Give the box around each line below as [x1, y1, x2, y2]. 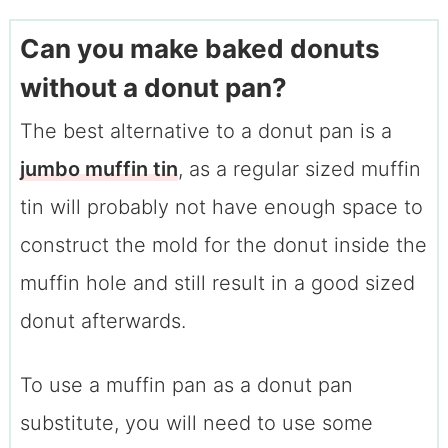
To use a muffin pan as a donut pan [19, 373, 353, 398]
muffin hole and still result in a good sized [19, 271, 415, 296]
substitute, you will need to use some [19, 411, 373, 436]
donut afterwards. [19, 309, 186, 334]
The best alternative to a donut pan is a [19, 119, 392, 144]
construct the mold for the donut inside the [19, 233, 427, 258]
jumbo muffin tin [19, 157, 178, 182]
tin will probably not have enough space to [19, 195, 423, 220]
